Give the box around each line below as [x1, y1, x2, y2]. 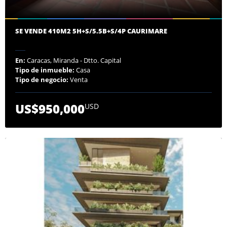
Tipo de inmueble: [15, 65, 74, 74]
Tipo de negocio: [15, 74, 68, 84]
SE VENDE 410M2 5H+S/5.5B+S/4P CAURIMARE [15, 26, 167, 35]
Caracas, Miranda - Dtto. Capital [25, 55, 121, 65]
